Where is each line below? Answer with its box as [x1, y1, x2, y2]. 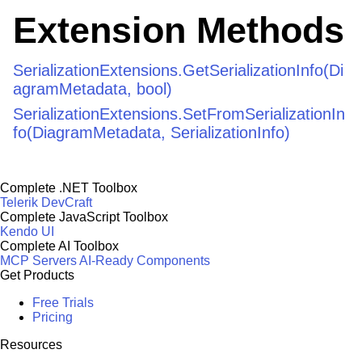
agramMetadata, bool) [13, 79, 172, 98]
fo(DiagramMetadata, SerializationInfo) [13, 123, 290, 141]
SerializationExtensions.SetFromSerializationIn [13, 104, 345, 123]
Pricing [32, 309, 73, 324]
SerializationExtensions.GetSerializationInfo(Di [13, 61, 343, 79]
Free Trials [32, 295, 94, 309]
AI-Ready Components [79, 253, 210, 267]
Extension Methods [13, 9, 344, 51]
